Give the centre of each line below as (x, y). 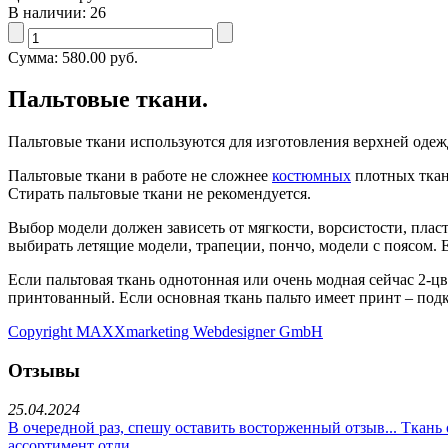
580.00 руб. (100, 57)
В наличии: (49, 12)
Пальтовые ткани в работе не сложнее (140, 176)
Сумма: (35, 57)
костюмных (311, 176)
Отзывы (44, 371)
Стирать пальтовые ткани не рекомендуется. (159, 194)
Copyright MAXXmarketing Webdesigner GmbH (165, 332)
